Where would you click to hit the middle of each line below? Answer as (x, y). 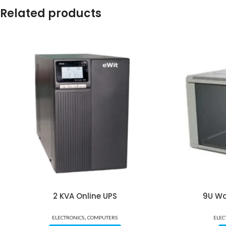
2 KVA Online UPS (85, 196)
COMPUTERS (102, 217)
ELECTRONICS (68, 217)
